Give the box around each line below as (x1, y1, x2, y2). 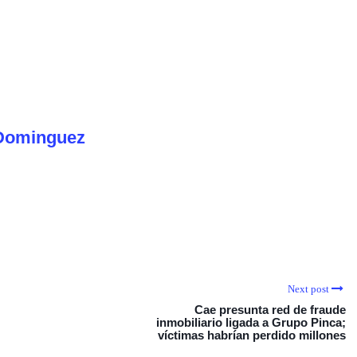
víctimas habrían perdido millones (158, 328, 346, 342)
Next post (288, 283, 329, 295)
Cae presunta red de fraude (194, 303, 346, 316)
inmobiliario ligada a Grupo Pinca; (156, 316, 346, 329)
